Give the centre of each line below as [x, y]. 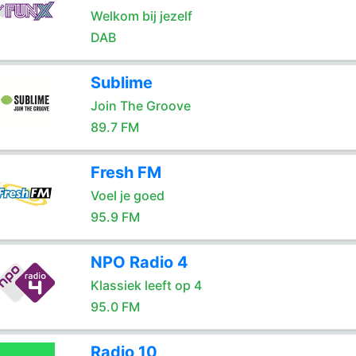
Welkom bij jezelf [141, 16]
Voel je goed [127, 195]
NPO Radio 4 [139, 262]
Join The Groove [140, 106]
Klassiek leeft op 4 [146, 285]
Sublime [121, 83]
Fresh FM [126, 172]
